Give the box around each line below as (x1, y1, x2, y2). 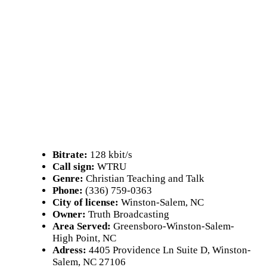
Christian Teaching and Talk (83, 173, 204, 184)
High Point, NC (52, 232, 116, 244)
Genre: (52, 173, 83, 184)
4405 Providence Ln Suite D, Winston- (86, 244, 251, 256)
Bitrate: (52, 149, 88, 160)
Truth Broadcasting (86, 209, 169, 220)
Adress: (52, 244, 86, 256)
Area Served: (52, 221, 111, 232)
